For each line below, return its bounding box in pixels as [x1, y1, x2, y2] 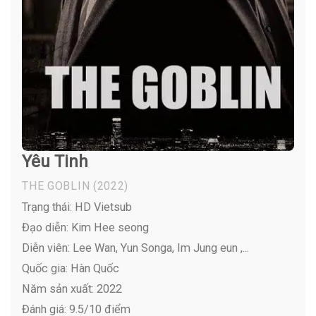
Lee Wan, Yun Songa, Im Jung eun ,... [70, 241, 250, 255]
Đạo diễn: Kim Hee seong [22, 220, 150, 234]
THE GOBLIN [22, 179, 90, 193]
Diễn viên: [22, 241, 71, 255]
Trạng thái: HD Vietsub [22, 200, 133, 214]
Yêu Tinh [22, 151, 89, 171]
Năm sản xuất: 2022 [22, 281, 123, 296]
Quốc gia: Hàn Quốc [22, 261, 120, 275]
